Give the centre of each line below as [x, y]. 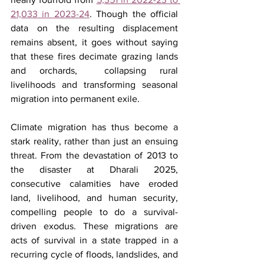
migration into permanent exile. [75, 98]
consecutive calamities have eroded [94, 183]
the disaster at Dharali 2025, [94, 169]
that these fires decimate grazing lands [94, 56]
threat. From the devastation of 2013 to [94, 155]
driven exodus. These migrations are [94, 226]
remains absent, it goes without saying [94, 42]
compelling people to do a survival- [94, 212]
